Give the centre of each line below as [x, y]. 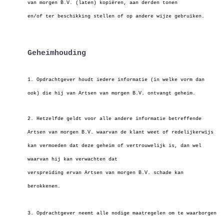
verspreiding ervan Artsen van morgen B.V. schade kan [105, 173]
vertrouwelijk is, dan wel [164, 146]
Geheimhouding [57, 53]
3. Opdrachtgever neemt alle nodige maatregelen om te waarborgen [122, 213]
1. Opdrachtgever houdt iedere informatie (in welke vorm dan [116, 80]
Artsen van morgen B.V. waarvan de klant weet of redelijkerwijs [120, 132]
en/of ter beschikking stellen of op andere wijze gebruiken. [116, 16]
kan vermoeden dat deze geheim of [77, 146]
